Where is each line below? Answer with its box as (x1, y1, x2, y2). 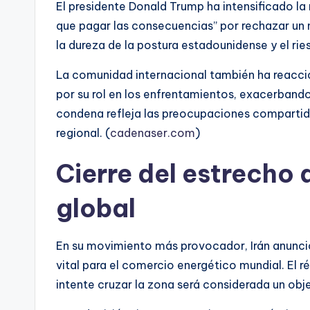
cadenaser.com (110, 126, 195, 140)
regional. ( (56, 126, 110, 140)
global (56, 192, 136, 225)
